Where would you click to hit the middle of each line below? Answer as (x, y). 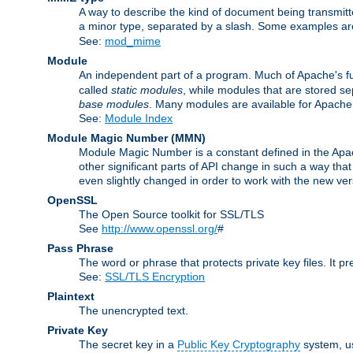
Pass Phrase (80, 248)
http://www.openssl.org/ (160, 228)
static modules (147, 89)
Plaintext (71, 296)
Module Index (139, 118)
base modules (114, 104)
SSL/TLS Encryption (155, 276)
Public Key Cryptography (239, 344)
